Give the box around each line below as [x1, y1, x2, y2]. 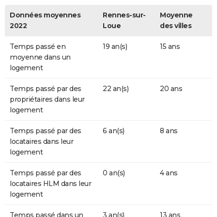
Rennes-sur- [103, 11, 146, 20]
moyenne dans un [10, 53, 71, 62]
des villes [160, 21, 191, 31]
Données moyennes [10, 11, 80, 20]
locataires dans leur [10, 137, 73, 146]
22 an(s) [103, 84, 128, 93]
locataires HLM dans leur [10, 179, 91, 188]
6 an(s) [103, 126, 124, 136]
